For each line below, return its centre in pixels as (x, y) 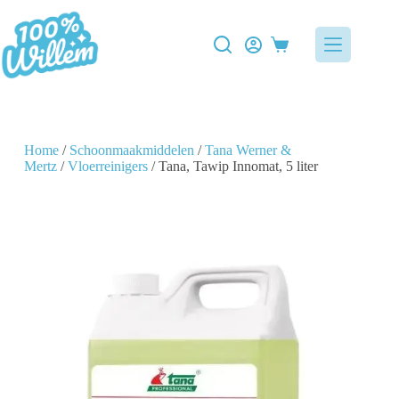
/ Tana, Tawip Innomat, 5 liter (232, 166)
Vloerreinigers (107, 166)
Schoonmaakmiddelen (131, 150)
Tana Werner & (248, 150)
